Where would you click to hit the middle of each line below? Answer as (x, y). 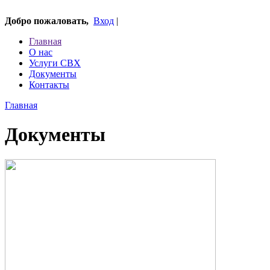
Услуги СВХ (55, 63)
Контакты (49, 85)
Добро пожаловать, (47, 21)
